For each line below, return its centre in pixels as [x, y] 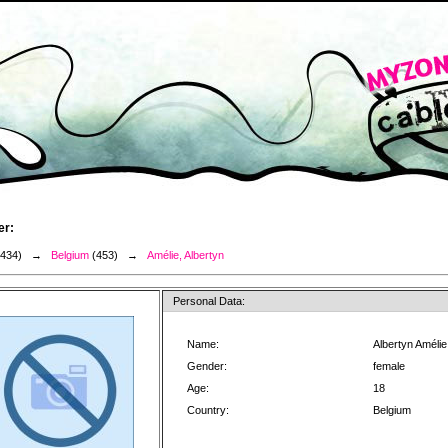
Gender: [207, 366]
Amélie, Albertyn [185, 255]
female [389, 366]
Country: [208, 410]
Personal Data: [209, 301]
